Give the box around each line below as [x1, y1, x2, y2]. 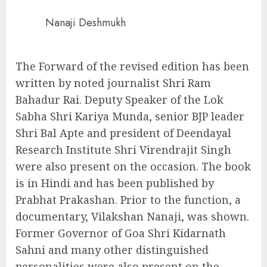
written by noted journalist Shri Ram [15, 75, 211, 90]
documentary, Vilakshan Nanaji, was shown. [15, 209, 249, 223]
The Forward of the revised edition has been [15, 58, 249, 73]
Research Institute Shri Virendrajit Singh [15, 142, 231, 157]
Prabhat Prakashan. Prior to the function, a [15, 192, 241, 207]
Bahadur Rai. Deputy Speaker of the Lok [15, 92, 223, 107]
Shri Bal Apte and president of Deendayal [15, 125, 231, 140]
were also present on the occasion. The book [15, 159, 251, 173]
